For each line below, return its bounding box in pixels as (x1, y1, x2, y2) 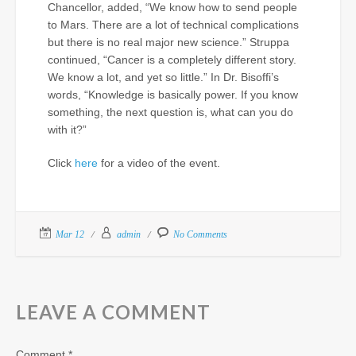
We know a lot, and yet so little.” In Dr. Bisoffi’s (48, 70, 279, 83)
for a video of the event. (98, 156, 220, 169)
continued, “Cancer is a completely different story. (48, 52, 296, 66)
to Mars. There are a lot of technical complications (48, 17, 299, 31)
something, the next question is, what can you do (48, 105, 293, 118)
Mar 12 (56, 228, 84, 240)
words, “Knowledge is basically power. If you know (48, 87, 298, 101)
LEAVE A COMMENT (16, 300, 211, 323)
